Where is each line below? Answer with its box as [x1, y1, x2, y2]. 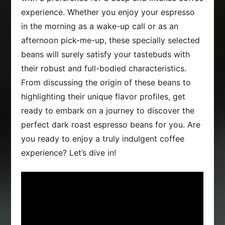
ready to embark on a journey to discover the [21, 105, 195, 116]
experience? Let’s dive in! [21, 148, 117, 158]
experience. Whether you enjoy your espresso [21, 7, 195, 18]
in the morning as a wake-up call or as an [21, 21, 179, 32]
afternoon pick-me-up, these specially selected [21, 35, 200, 46]
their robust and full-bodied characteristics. [21, 63, 187, 74]
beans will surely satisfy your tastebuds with [21, 49, 190, 60]
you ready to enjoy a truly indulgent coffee [21, 134, 185, 144]
